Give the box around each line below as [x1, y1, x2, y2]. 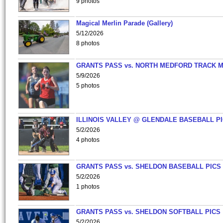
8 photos [76, 40, 100, 47]
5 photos [76, 82, 100, 89]
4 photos [76, 136, 100, 143]
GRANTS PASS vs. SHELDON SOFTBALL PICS [76, 208, 221, 216]
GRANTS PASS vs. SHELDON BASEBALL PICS [76, 163, 221, 170]
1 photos [76, 183, 100, 190]
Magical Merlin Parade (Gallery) [76, 19, 173, 27]
